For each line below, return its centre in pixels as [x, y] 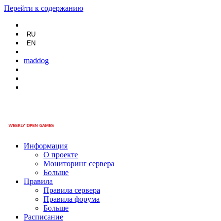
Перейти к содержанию [44, 8]
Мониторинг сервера [79, 164]
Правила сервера [72, 190]
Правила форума [72, 199]
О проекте [61, 155]
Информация [46, 146]
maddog [36, 60]
